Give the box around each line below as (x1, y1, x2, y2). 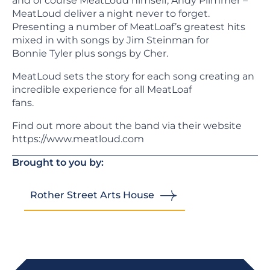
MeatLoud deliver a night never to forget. (12, 7, 210, 19)
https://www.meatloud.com (12, 133, 144, 145)
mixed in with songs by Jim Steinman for (12, 34, 209, 46)
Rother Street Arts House (30, 189, 154, 201)
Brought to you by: (12, 156, 104, 168)
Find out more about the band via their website (12, 119, 242, 131)
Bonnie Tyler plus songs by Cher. (12, 47, 168, 59)
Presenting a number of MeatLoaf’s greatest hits (12, 20, 245, 33)
